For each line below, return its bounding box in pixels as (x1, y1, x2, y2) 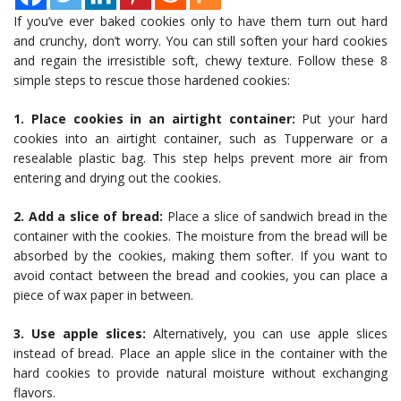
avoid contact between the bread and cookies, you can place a (13, 267, 388, 285)
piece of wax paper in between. (13, 286, 193, 304)
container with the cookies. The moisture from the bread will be (13, 227, 388, 245)
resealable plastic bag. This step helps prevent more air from (13, 149, 388, 167)
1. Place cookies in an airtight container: (13, 110, 295, 128)
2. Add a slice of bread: (13, 208, 167, 226)
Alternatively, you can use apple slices (145, 325, 388, 343)
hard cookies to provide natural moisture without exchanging (13, 364, 388, 382)
